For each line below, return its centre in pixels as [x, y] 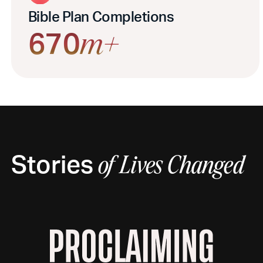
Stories [52, 164]
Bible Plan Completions [101, 16]
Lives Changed [182, 166]
